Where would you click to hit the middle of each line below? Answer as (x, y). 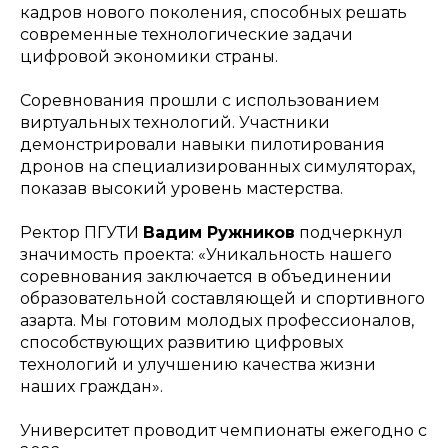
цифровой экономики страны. (149, 56)
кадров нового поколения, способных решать (213, 12)
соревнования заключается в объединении (206, 276)
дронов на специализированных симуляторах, (217, 166)
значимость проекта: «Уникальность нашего (206, 254)
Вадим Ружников (219, 232)
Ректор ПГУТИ (81, 232)
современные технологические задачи (186, 34)
